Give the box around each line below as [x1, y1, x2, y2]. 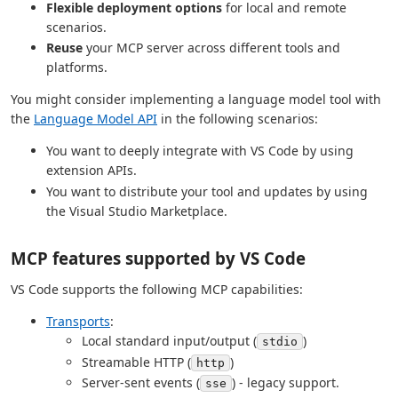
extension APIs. [46, 162, 137, 179]
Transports [46, 313, 110, 330]
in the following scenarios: [157, 110, 318, 128]
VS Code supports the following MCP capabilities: [11, 281, 303, 298]
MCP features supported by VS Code [11, 247, 306, 270]
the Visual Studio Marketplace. [46, 203, 227, 220]
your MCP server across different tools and [83, 39, 340, 57]
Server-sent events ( [82, 374, 200, 392]
